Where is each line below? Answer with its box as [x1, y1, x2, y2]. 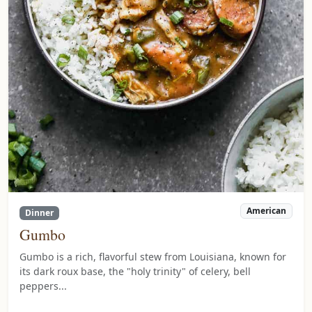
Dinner [24, 206, 54, 219]
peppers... [19, 279, 67, 292]
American [247, 204, 287, 217]
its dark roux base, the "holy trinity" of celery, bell [19, 264, 251, 278]
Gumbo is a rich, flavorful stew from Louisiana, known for [19, 249, 286, 263]
